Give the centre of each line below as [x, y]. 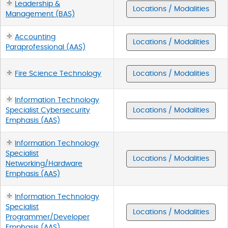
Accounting [35, 37]
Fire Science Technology [58, 74]
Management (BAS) [40, 14]
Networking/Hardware [44, 164]
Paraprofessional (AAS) [46, 47]
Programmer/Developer [48, 217]
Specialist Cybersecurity [48, 110]
